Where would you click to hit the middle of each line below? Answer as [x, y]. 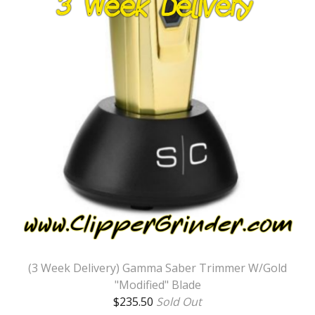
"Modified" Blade [157, 285]
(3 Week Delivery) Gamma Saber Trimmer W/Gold [157, 268]
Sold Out [179, 302]
